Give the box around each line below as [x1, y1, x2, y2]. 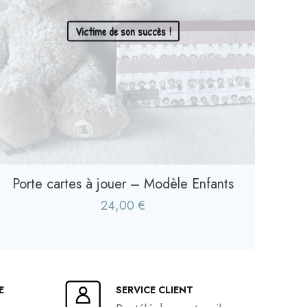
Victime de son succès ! [75, 23, 171, 39]
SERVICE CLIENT [116, 282, 194, 297]
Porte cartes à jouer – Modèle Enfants [12, 173, 234, 194]
